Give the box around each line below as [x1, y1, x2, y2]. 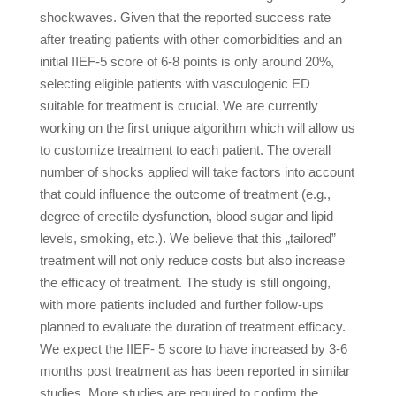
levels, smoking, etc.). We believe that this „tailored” [39, 231, 336, 246]
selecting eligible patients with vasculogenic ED [39, 76, 310, 91]
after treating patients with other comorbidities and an [39, 32, 342, 47]
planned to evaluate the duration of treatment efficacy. [39, 319, 346, 334]
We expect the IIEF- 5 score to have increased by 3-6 [39, 341, 347, 356]
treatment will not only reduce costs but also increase [39, 253, 345, 268]
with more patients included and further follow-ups [39, 297, 324, 312]
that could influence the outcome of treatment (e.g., [39, 187, 331, 202]
